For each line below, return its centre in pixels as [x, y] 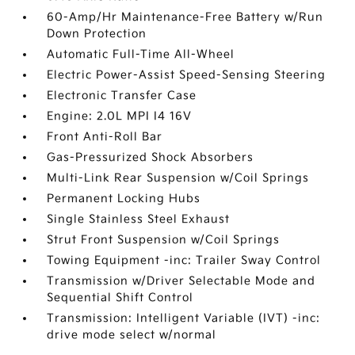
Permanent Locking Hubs [124, 198]
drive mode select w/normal [132, 335]
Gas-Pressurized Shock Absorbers [151, 157]
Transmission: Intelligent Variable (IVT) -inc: [184, 318]
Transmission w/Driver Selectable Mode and [181, 281]
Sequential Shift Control [120, 298]
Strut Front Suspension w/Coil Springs [164, 240]
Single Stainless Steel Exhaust [139, 219]
